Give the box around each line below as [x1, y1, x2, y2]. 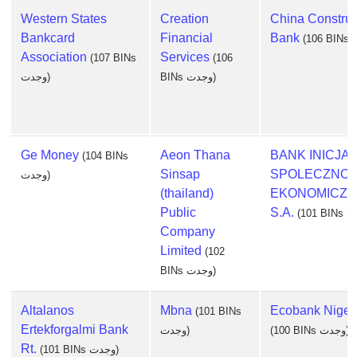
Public [160, 206, 196, 219]
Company [160, 225, 215, 238]
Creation [160, 12, 209, 25]
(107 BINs [90, 52, 136, 64]
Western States [21, 12, 107, 25]
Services [160, 50, 210, 64]
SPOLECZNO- [270, 167, 354, 181]
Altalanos [21, 304, 74, 317]
